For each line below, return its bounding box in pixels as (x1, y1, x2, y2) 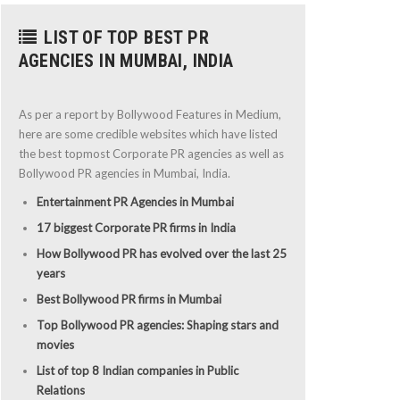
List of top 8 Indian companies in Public (36, 362, 238, 378)
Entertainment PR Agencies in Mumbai (36, 194, 234, 209)
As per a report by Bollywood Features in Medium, (18, 106, 281, 121)
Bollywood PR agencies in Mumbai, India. (18, 165, 230, 180)
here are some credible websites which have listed (18, 126, 278, 141)
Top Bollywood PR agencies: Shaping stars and (36, 317, 279, 332)
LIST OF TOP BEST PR (39, 26, 209, 48)
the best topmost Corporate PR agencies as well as (18, 146, 284, 161)
